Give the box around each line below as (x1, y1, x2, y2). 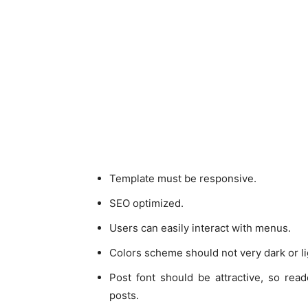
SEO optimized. (109, 196, 184, 210)
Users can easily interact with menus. (109, 221, 291, 234)
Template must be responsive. (109, 171, 256, 185)
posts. (109, 288, 139, 302)
